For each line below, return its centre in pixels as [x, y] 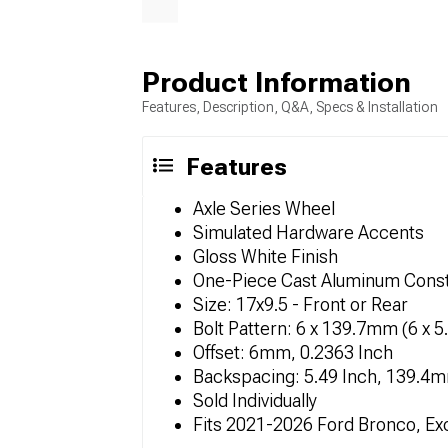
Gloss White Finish [265, 257]
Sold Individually [255, 401]
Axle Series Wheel [264, 209]
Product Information [276, 83]
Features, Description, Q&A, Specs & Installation [290, 107]
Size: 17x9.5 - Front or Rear [300, 305]
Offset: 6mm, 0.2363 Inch [293, 353]
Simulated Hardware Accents [308, 233]
